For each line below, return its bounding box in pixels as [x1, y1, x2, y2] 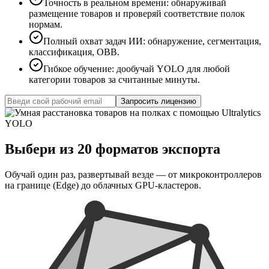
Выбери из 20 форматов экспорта [5, 141, 220, 157]
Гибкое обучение [43, 64, 112, 74]
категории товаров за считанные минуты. [29, 74, 200, 85]
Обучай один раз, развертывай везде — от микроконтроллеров [5, 169, 262, 180]
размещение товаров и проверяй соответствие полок [29, 8, 245, 19]
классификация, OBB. [29, 47, 119, 58]
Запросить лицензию [121, 97, 196, 106]
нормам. [29, 19, 62, 30]
